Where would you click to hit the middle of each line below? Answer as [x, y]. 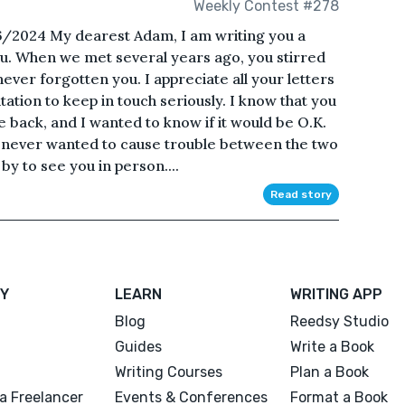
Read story [301, 195]
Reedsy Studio [339, 322]
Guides [139, 347]
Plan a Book [329, 372]
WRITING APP [336, 295]
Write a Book [332, 347]
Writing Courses [169, 372]
